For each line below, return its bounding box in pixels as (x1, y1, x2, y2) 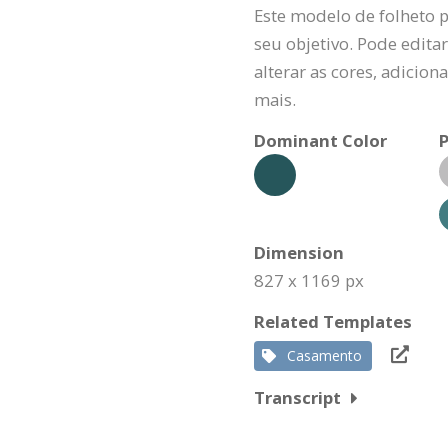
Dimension (254, 241, 344, 264)
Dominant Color (254, 129, 387, 152)
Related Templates (254, 310, 412, 333)
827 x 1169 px (254, 269, 364, 292)
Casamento (287, 346, 362, 365)
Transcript (254, 386, 341, 409)
